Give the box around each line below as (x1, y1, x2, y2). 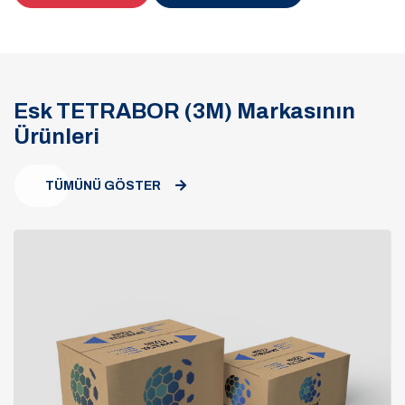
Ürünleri (14, 124, 99, 148)
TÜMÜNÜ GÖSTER (45, 178, 161, 193)
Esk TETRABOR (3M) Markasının (14, 99, 355, 123)
